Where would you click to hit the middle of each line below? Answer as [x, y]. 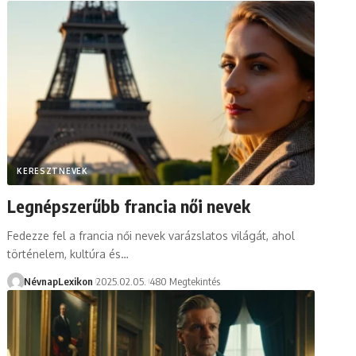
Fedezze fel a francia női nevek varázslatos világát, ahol [151, 235]
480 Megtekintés [185, 281]
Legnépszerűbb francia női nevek [129, 205]
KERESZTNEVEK [52, 170]
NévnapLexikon [58, 281]
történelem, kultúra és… [68, 253]
